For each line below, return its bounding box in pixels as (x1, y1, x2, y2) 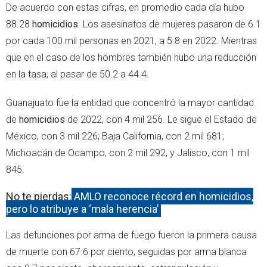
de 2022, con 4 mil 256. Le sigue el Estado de (65, 113, 257, 125)
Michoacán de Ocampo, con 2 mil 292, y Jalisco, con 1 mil (6, 147, 250, 159)
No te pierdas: (6, 190, 72, 203)
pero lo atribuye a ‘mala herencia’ (6, 202, 159, 215)
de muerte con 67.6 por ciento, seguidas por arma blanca (6, 246, 247, 257)
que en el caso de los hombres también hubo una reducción (6, 51, 256, 63)
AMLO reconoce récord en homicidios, (73, 190, 253, 203)
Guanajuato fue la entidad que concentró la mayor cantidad (6, 97, 254, 108)
